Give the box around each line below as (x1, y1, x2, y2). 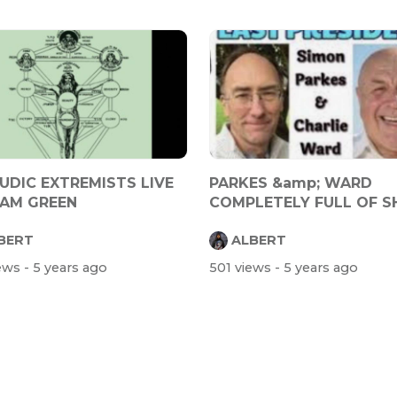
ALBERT (231, 231, 286, 248)
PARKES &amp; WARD (209, 174, 372, 191)
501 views (209, 260, 275, 276)
